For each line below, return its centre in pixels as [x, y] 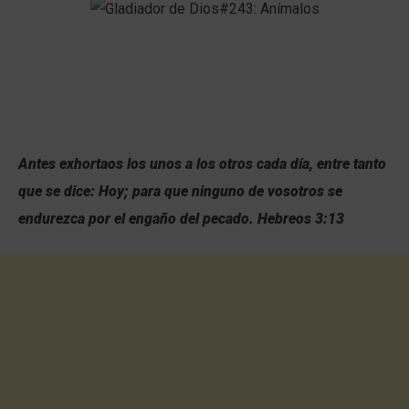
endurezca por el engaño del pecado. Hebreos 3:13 [181, 219]
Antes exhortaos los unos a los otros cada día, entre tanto [202, 164]
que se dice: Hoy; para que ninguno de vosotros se [180, 191]
